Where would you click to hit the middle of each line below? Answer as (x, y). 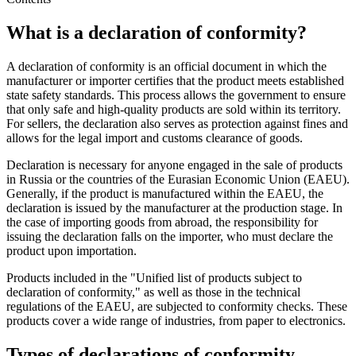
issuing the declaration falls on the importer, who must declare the (170, 236)
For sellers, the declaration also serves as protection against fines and (177, 123)
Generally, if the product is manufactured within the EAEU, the (165, 193)
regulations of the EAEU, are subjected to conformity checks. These (177, 306)
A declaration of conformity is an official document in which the (166, 66)
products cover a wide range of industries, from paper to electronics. (176, 320)
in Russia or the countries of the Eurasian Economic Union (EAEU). (178, 179)
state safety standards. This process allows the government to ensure (176, 95)
